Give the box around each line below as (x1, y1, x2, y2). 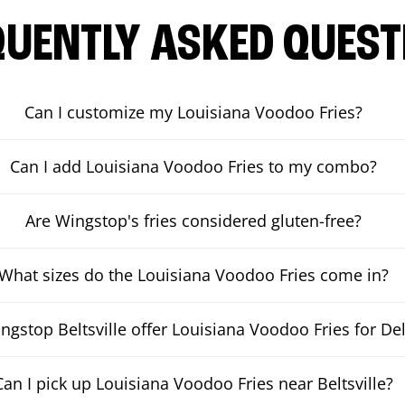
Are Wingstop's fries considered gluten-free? (25, 210, 363, 231)
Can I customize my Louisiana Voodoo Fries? (24, 101, 363, 123)
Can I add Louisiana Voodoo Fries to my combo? (10, 155, 378, 177)
